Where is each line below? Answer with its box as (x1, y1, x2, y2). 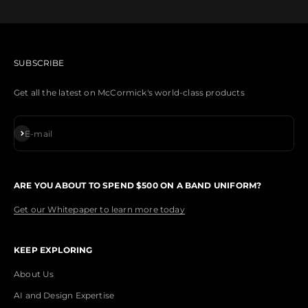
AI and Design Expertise (14, 290, 115, 301)
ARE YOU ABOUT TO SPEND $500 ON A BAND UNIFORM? (14, 180, 262, 191)
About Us (14, 269, 54, 280)
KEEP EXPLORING (14, 245, 93, 256)
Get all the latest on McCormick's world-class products (14, 87, 245, 98)
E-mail (25, 128, 53, 139)
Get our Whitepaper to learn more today (14, 204, 185, 215)
